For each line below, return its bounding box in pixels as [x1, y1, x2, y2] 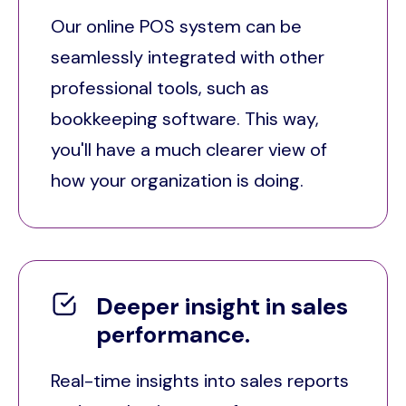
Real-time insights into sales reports [51, 368, 349, 392]
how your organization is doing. [51, 169, 304, 193]
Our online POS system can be [51, 14, 302, 39]
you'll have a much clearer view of [51, 138, 327, 162]
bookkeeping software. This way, [51, 107, 319, 131]
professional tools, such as [51, 76, 269, 101]
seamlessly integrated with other [51, 45, 324, 70]
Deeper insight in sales [96, 291, 348, 323]
